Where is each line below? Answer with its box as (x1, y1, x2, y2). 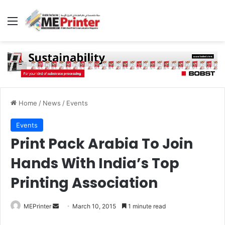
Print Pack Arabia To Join (11, 134, 193, 154)
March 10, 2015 (72, 202, 116, 210)
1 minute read (127, 202, 166, 210)
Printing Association (11, 173, 158, 193)
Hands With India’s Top (11, 153, 179, 173)
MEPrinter (24, 202, 51, 210)
